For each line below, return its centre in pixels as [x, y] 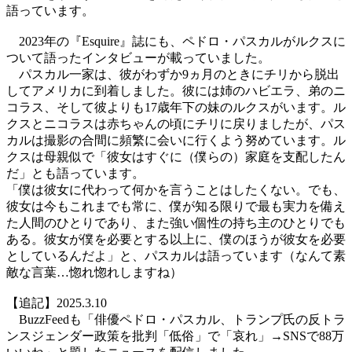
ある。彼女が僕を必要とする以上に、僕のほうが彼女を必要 [176, 240]
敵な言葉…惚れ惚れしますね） [94, 273]
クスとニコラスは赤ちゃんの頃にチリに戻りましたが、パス [176, 124]
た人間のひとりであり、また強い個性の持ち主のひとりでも [176, 223]
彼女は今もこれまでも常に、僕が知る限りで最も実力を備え [176, 207]
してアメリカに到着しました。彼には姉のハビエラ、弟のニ [176, 91]
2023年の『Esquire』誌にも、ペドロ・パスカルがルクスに [176, 42]
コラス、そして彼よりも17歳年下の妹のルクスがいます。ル [176, 108]
